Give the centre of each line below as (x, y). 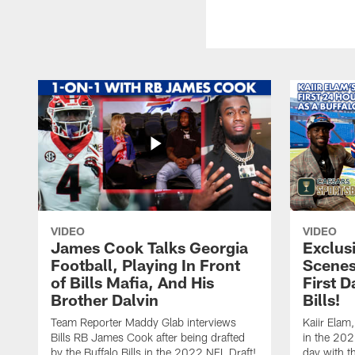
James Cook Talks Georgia (149, 247)
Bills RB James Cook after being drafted (148, 337)
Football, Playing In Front (145, 264)
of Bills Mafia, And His (132, 282)
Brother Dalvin (105, 299)
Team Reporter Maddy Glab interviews (143, 322)
